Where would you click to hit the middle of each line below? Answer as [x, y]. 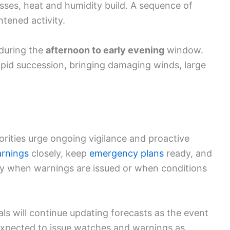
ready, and [188, 153]
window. [184, 50]
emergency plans [127, 153]
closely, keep [59, 153]
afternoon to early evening [105, 50]
